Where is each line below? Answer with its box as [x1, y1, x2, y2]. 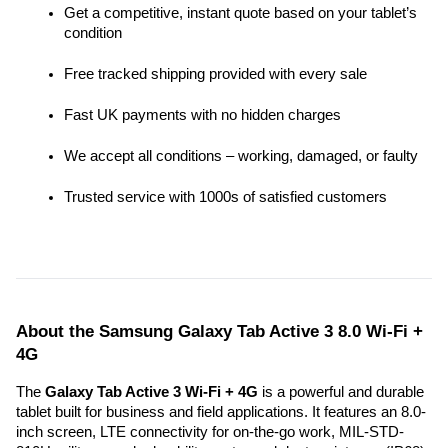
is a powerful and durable [258, 383, 424, 400]
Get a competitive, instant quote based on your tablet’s [64, 4, 417, 21]
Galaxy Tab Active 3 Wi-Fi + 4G [45, 383, 258, 400]
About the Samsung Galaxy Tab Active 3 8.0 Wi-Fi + [16, 320, 423, 341]
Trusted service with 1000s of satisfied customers [64, 188, 387, 205]
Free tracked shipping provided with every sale [64, 65, 367, 82]
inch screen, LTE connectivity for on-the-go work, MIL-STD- [16, 423, 404, 440]
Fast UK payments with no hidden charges [64, 106, 341, 123]
